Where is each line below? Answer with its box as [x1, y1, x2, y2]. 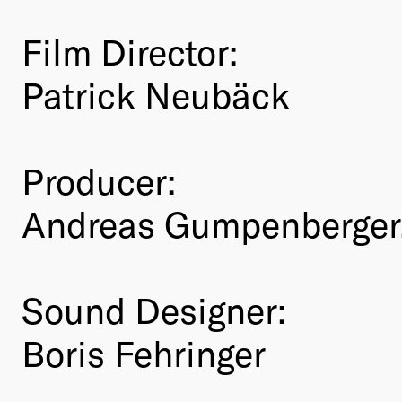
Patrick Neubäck [22, 73, 290, 117]
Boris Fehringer [22, 331, 266, 375]
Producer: [22, 159, 176, 203]
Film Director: [22, 30, 238, 74]
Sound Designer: [22, 288, 286, 332]
